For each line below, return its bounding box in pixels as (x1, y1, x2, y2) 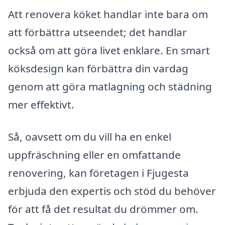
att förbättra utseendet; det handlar (8, 25, 187, 39)
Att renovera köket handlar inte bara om (8, 7, 208, 21)
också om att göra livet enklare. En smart (8, 43, 210, 57)
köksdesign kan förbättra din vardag (8, 61, 188, 75)
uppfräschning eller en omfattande (8, 147, 181, 162)
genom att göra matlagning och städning (8, 79, 212, 93)
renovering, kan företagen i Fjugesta (8, 165, 189, 180)
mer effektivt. (8, 97, 74, 111)
